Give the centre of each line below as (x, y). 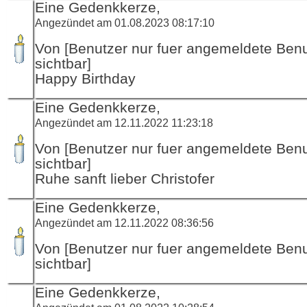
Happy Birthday (85, 78)
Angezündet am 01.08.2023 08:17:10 (125, 22)
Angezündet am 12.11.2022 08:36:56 (124, 222)
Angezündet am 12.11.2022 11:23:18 (124, 122)
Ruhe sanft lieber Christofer (125, 179)
